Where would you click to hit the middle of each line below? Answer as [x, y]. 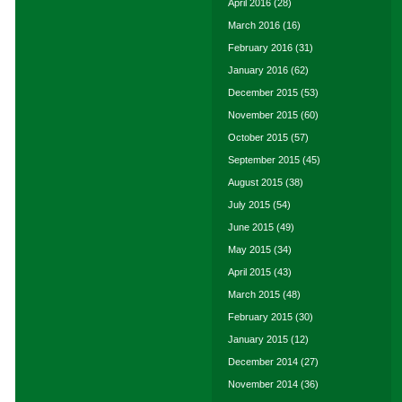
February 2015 [260, 317]
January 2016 [258, 70]
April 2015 [249, 272]
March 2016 [254, 25]
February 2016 [260, 48]
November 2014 [263, 384]
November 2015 [263, 115]
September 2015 [264, 160]
